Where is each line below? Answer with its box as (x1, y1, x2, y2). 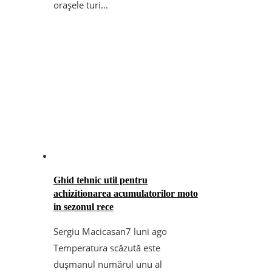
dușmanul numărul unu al (53, 258, 162, 271)
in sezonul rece (53, 202, 114, 212)
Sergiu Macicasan (53, 225, 126, 238)
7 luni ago (126, 225, 167, 238)
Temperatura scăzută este (53, 242, 160, 254)
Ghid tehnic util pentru (53, 175, 148, 186)
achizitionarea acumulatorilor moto (53, 188, 198, 199)
